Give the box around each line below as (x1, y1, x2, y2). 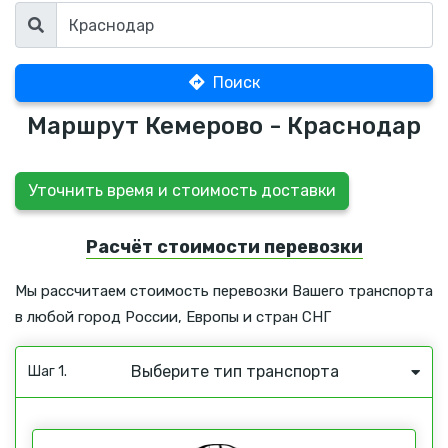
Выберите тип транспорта (131, 362, 339, 381)
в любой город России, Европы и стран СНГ (15, 308, 331, 326)
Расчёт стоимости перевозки (85, 236, 363, 258)
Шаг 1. (28, 363, 67, 380)
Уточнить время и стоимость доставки (28, 181, 336, 200)
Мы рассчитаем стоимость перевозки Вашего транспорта (15, 282, 433, 300)
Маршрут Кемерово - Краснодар (27, 112, 421, 140)
